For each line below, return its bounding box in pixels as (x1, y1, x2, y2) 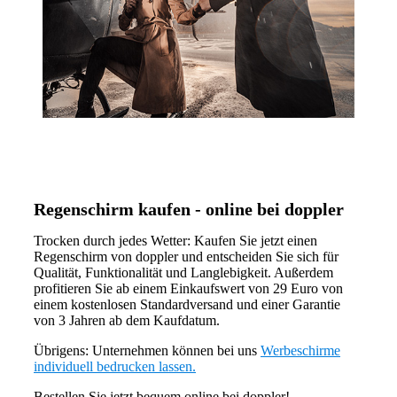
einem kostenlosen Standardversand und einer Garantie (34, 297, 340, 313)
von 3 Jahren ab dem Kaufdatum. (34, 313, 220, 329)
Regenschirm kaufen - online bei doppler (34, 199, 344, 220)
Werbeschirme (261, 343, 340, 359)
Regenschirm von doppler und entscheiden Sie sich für (34, 249, 339, 265)
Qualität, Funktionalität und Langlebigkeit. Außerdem (34, 265, 333, 281)
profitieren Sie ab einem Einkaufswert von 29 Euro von (34, 281, 343, 297)
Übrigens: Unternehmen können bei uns (34, 343, 261, 359)
